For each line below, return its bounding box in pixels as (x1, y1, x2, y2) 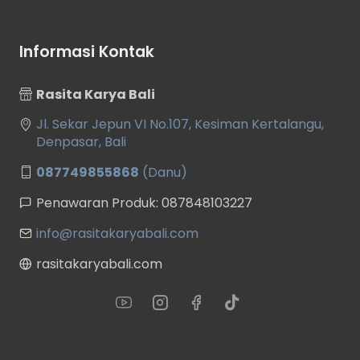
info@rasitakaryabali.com (36, 223, 198, 243)
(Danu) (139, 162, 187, 182)
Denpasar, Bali (36, 132, 126, 151)
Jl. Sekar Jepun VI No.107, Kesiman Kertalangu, (36, 114, 324, 133)
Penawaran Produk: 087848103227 (36, 193, 252, 212)
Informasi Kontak (19, 40, 154, 63)
